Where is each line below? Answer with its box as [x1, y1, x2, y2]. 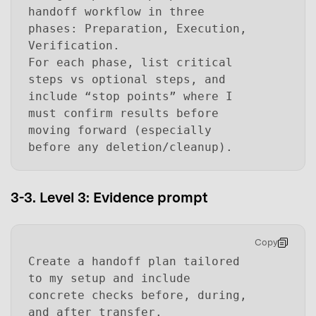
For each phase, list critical [28, 56, 233, 70]
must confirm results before [28, 107, 219, 121]
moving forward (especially [28, 123, 212, 138]
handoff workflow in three [28, 5, 205, 19]
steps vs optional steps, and [28, 73, 226, 87]
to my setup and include [28, 271, 190, 285]
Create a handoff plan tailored [28, 254, 240, 268]
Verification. [28, 39, 120, 53]
